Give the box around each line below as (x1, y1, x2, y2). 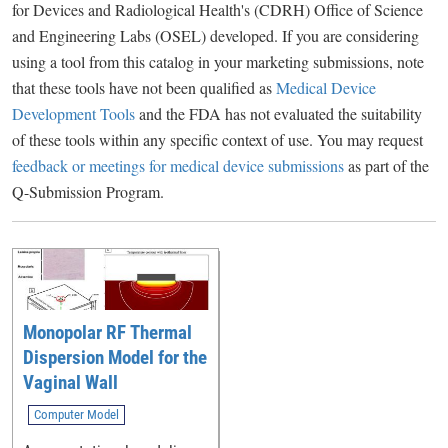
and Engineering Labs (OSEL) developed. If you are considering (12, 24, 419, 46)
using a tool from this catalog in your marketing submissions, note (12, 50, 424, 72)
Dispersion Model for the (23, 345, 207, 369)
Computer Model (34, 406, 119, 422)
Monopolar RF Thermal (23, 320, 192, 344)
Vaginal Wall (23, 370, 118, 394)
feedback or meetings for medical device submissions (12, 154, 344, 176)
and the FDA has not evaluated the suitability (135, 102, 422, 124)
